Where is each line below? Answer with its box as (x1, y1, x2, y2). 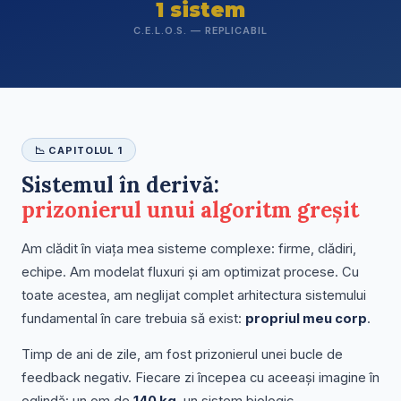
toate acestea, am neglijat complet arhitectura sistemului (21, 287, 366, 304)
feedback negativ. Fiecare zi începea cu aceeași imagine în (21, 369, 380, 386)
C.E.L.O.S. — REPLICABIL (133, 23, 268, 37)
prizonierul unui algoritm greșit (21, 196, 359, 225)
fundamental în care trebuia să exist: (21, 311, 245, 328)
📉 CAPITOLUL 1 (34, 143, 123, 157)
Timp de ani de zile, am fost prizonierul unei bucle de (21, 346, 343, 363)
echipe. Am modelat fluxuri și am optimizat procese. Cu (21, 264, 359, 281)
